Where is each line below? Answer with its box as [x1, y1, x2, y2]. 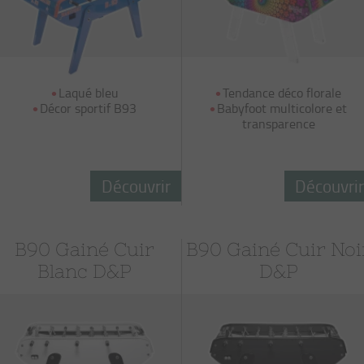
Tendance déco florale [223, 84, 342, 102]
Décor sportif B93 [40, 99, 137, 117]
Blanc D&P [37, 261, 132, 282]
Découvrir [101, 174, 171, 197]
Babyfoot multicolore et [217, 99, 348, 117]
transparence [241, 115, 315, 132]
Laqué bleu [58, 84, 119, 102]
